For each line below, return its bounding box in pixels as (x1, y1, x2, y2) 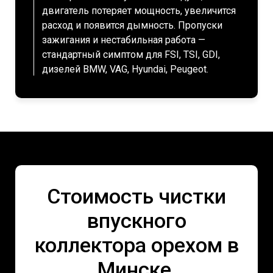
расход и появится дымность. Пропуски (41, 19, 222, 31)
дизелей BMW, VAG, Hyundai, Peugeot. (41, 63, 208, 75)
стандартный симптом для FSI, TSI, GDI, (41, 49, 220, 60)
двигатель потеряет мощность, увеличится (41, 5, 236, 16)
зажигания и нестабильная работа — (41, 34, 205, 46)
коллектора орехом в (34, 233, 239, 257)
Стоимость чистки (47, 184, 226, 208)
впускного (87, 208, 186, 233)
